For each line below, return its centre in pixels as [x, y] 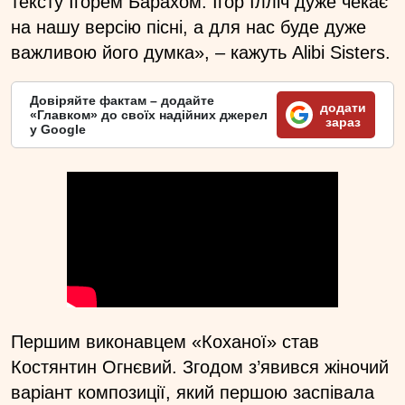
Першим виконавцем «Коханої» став [165, 341]
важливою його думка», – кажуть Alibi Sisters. [201, 52]
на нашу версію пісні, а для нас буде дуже [188, 27]
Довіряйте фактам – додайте [122, 100]
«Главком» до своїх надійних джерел [149, 114]
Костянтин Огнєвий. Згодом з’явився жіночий [200, 367]
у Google [58, 129]
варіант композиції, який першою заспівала [193, 392]
